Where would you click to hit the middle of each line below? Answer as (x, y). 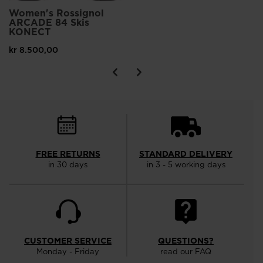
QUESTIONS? (186, 241)
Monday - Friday (68, 252)
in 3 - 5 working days (186, 165)
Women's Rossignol (56, 13)
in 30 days (68, 165)
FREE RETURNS (68, 154)
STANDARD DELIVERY (186, 154)
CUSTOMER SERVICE (68, 241)
